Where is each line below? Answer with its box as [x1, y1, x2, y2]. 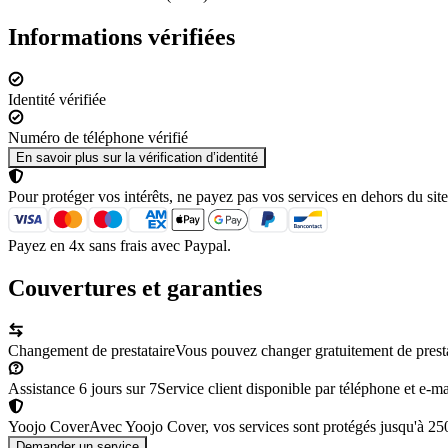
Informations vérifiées [8, 23, 235, 50]
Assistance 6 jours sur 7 [8, 379, 157, 397]
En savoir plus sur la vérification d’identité [16, 149, 258, 165]
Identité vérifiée [8, 90, 106, 108]
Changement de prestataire [8, 341, 175, 359]
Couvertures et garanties [8, 274, 262, 301]
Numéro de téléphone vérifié [8, 128, 188, 146]
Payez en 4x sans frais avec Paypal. [8, 236, 231, 254]
